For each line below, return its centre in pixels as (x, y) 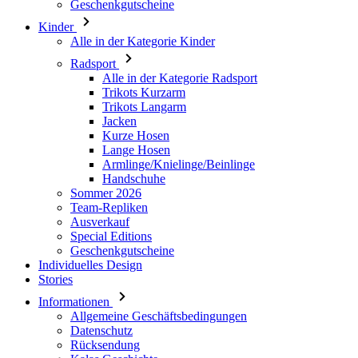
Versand (91, 342)
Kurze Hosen (136, 67)
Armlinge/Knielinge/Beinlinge (179, 95)
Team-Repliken (109, 139)
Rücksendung (105, 276)
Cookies (91, 305)
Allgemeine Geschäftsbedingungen (159, 247)
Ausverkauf (100, 153)
